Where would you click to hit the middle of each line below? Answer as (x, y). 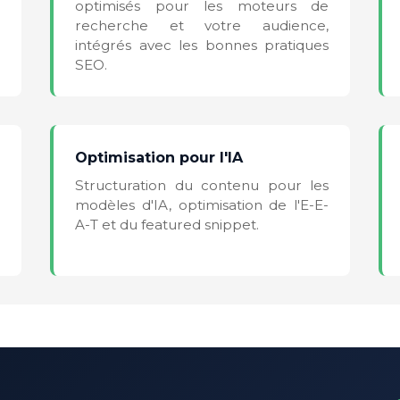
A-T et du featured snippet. (167, 224)
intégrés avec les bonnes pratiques (202, 45)
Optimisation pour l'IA (159, 157)
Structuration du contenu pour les (202, 185)
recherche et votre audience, (202, 25)
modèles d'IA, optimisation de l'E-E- (202, 204)
